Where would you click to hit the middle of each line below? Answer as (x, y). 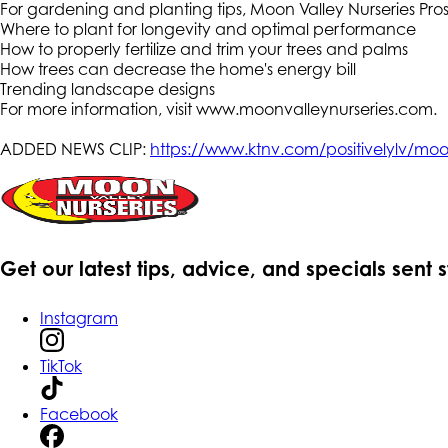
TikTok (61, 365)
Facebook (79, 413)
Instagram (79, 317)
